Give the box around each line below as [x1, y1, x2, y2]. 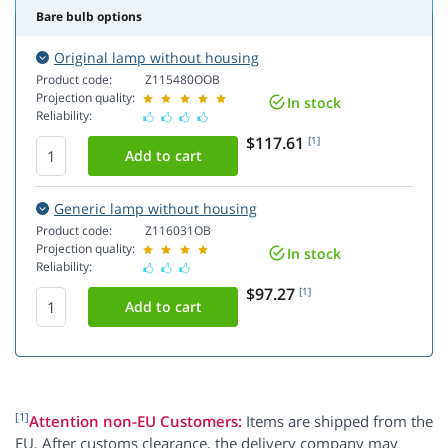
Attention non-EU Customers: [29, 411, 242, 432]
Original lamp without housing [54, 48, 259, 68]
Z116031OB [145, 222, 211, 240]
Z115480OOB [145, 71, 220, 89]
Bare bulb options [36, 8, 142, 26]
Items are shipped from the [242, 411, 433, 432]
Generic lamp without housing [54, 199, 257, 219]
